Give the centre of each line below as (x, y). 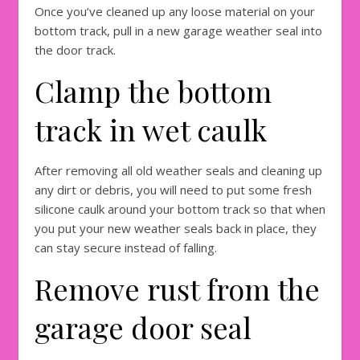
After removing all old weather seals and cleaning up (178, 171)
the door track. (75, 50)
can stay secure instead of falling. (126, 248)
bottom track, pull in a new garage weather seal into (178, 31)
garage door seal (143, 327)
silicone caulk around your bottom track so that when (180, 209)
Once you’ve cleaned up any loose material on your (175, 12)
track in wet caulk (154, 130)
